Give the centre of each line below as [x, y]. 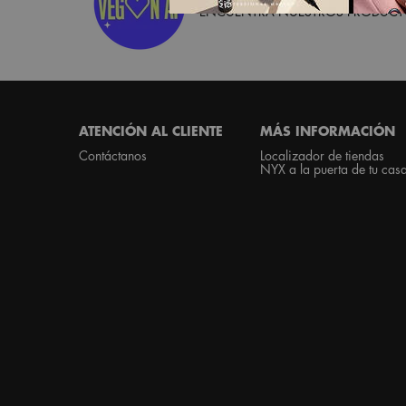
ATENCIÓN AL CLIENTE [151, 131]
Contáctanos [113, 155]
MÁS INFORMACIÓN [328, 131]
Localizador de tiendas [322, 155]
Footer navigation [121, 87]
